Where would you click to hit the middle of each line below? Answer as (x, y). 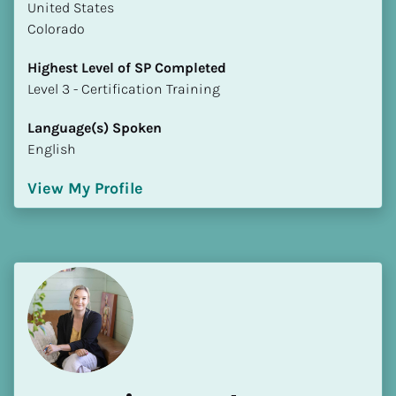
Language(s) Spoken (95, 127)
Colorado (56, 28)
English (52, 148)
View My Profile (85, 188)
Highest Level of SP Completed (127, 67)
